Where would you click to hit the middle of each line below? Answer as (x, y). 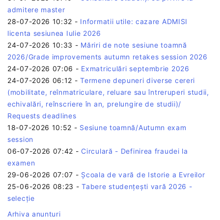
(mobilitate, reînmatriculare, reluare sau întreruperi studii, (108, 92)
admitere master (36, 9)
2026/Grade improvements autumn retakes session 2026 (108, 56)
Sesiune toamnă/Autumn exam (133, 127)
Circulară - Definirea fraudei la (135, 151)
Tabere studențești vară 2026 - (137, 186)
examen (21, 163)
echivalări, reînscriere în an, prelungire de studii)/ (95, 104)
